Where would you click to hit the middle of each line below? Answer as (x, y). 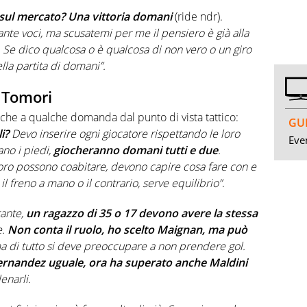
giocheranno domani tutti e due (136, 150)
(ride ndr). (197, 16)
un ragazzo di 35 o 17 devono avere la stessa (142, 213)
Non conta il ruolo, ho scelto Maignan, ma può (127, 230)
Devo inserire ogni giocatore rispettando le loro (124, 134)
